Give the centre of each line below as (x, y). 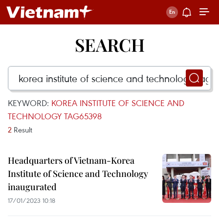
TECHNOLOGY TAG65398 (55, 116)
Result (22, 130)
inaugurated (32, 187)
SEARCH (109, 44)
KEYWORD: (30, 103)
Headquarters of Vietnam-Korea (71, 160)
